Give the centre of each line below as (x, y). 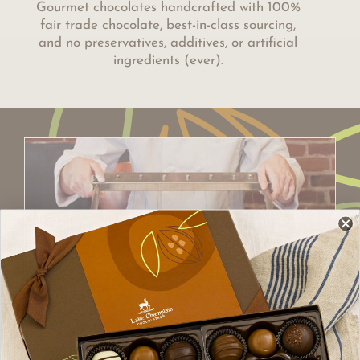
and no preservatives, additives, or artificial (168, 43)
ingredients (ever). (168, 61)
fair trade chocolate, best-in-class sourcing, (168, 26)
